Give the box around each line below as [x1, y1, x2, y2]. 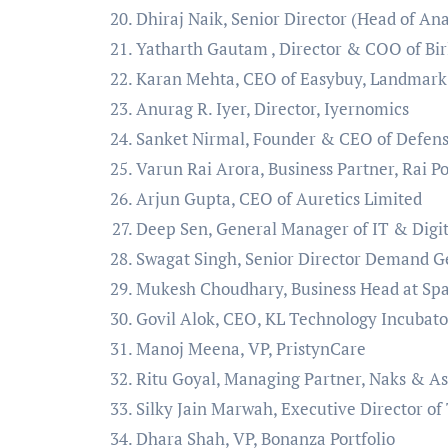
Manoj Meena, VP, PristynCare [136, 337, 366, 360]
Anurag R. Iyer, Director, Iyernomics [136, 97, 409, 120]
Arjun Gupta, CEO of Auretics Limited [136, 187, 426, 210]
